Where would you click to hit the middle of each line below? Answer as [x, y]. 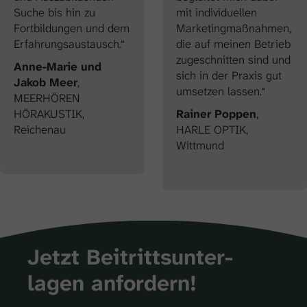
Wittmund [200, 145]
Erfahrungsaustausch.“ [71, 44]
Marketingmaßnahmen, [234, 28]
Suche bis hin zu [54, 12]
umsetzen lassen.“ [222, 91]
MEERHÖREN [47, 98]
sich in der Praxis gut [229, 75]
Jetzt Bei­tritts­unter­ [130, 257]
